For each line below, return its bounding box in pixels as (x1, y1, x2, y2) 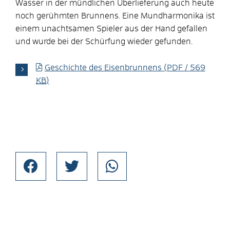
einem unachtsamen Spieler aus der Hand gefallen (15, 24, 207, 33)
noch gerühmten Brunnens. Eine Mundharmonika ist (15, 11, 215, 20)
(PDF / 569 (161, 63, 205, 72)
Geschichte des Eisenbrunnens (44, 63, 162, 72)
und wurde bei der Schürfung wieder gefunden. (15, 37, 193, 46)
